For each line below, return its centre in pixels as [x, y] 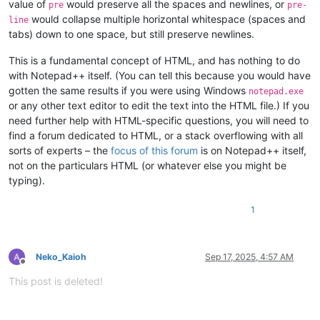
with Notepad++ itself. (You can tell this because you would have [160, 75]
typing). [27, 180]
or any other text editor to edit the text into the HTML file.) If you [159, 105]
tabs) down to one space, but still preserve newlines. [131, 34]
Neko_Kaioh [61, 256]
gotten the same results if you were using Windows [129, 90]
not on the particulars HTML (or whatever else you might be [147, 165]
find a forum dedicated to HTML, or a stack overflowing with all [156, 135]
